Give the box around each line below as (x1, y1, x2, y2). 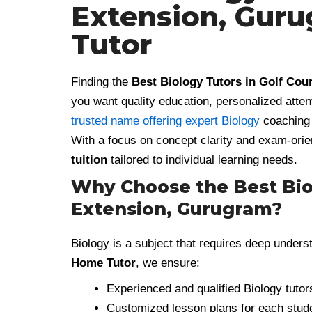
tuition (71, 153, 107, 166)
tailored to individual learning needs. (107, 153, 297, 166)
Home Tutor (71, 256, 136, 270)
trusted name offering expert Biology (71, 114, 260, 127)
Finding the (71, 75, 132, 88)
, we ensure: (136, 256, 200, 270)
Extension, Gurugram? (71, 198, 282, 219)
